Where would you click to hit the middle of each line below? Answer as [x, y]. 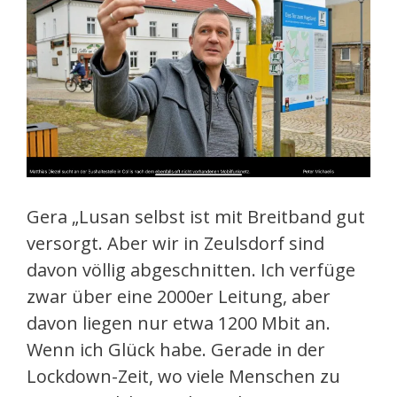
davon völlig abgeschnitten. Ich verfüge [191, 270]
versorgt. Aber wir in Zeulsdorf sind [175, 244]
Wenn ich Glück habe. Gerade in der [176, 350]
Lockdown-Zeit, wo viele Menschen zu [183, 377]
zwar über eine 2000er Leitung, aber [179, 297]
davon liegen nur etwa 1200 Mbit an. [179, 323]
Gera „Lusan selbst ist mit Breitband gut [196, 217]
